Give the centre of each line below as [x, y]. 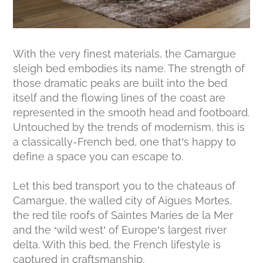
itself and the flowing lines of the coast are [119, 98]
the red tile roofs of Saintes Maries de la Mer [123, 215]
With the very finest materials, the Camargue [125, 54]
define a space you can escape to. [98, 157]
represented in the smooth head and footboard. [131, 113]
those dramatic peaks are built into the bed [120, 83]
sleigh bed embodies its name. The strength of [129, 69]
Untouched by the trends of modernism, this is [129, 127]
